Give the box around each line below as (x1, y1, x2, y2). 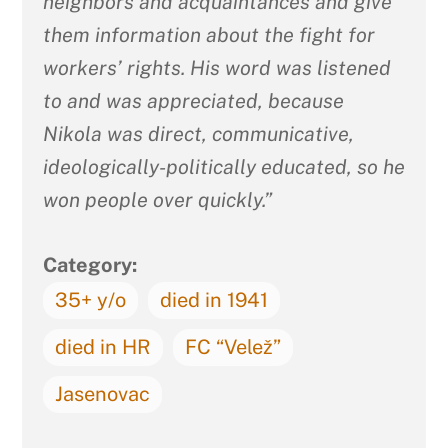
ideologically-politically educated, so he (42, 154, 405, 179)
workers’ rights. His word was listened (42, 55, 391, 80)
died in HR (54, 334, 151, 359)
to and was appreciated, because (42, 88, 344, 113)
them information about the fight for (42, 22, 375, 47)
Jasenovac (54, 381, 150, 406)
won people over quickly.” (42, 187, 272, 212)
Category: (42, 252, 137, 277)
